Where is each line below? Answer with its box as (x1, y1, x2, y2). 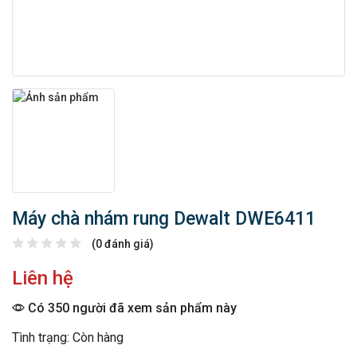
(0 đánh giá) (92, 237, 154, 251)
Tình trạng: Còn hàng (12, 330, 124, 346)
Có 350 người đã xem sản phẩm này (25, 300, 237, 316)
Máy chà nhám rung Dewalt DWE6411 (12, 208, 316, 230)
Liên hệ (12, 267, 73, 290)
